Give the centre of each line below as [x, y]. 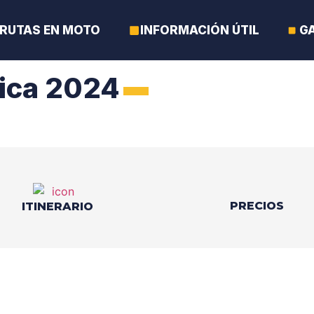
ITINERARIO [57, 206]
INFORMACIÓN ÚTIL [200, 30]
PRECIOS [257, 206]
